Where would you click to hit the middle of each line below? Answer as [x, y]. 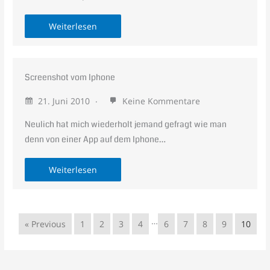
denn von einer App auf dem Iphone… [96, 140]
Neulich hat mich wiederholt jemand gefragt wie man [126, 125]
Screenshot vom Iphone [70, 78]
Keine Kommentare [160, 101]
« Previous [46, 224]
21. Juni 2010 [64, 101]
